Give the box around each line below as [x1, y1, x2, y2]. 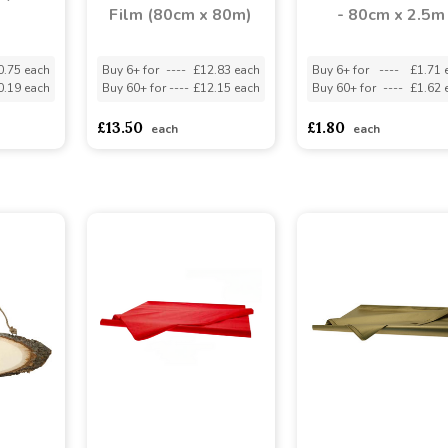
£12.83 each [192, 61, 260, 78]
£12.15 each [192, 79, 260, 96]
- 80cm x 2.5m [336, 3, 445, 26]
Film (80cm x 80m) [109, 3, 252, 26]
